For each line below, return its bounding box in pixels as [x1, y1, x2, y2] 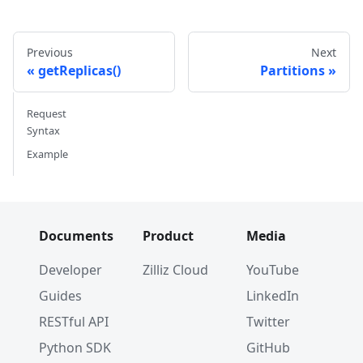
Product [143, 227, 194, 245]
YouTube [246, 261, 299, 279]
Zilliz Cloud [143, 261, 208, 279]
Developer [39, 261, 102, 279]
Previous [27, 44, 73, 60]
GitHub [246, 339, 290, 357]
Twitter [246, 313, 290, 331]
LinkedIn [246, 287, 299, 305]
